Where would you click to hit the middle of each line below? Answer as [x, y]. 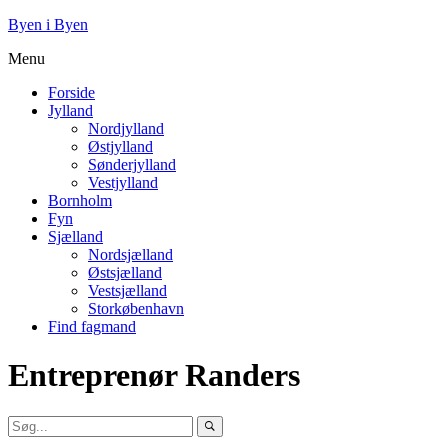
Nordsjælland [130, 254]
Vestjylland [123, 182]
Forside [71, 92]
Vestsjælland [127, 290]
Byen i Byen [48, 24]
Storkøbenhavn [136, 308]
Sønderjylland [132, 164]
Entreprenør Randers [154, 375]
